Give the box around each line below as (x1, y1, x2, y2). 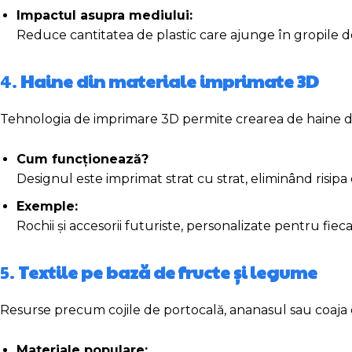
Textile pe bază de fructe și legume (18, 260, 317, 284)
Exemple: (16, 199, 78, 214)
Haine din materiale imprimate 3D (20, 69, 319, 93)
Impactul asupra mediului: (16, 8, 192, 24)
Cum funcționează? (16, 152, 148, 167)
